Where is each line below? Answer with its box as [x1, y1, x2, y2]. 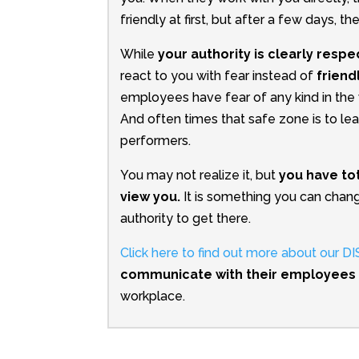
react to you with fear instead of [119, 68, 317, 84]
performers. [119, 133, 191, 149]
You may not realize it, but [119, 167, 279, 184]
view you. [119, 189, 180, 205]
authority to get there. [119, 211, 251, 227]
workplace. [119, 288, 185, 305]
